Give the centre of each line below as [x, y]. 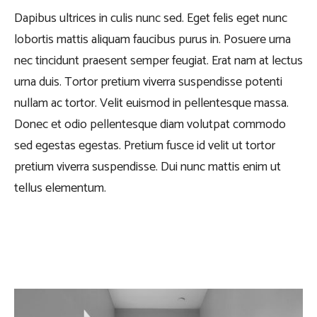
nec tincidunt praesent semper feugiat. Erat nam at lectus [158, 60]
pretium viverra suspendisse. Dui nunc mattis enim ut [148, 167]
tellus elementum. [60, 188]
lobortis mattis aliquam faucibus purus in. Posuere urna [152, 39]
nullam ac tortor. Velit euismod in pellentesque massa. [151, 103]
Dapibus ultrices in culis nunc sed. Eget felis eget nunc [151, 18]
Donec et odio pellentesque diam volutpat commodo [150, 124]
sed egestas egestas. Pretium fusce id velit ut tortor [145, 145]
